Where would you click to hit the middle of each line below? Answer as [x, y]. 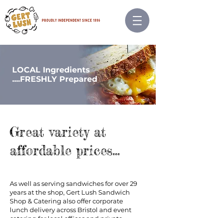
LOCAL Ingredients [51, 70]
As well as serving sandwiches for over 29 [73, 183]
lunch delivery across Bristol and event [71, 210]
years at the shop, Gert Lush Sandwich [70, 192]
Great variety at [60, 132]
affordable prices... [65, 151]
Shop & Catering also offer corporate [66, 201]
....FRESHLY [36, 79]
